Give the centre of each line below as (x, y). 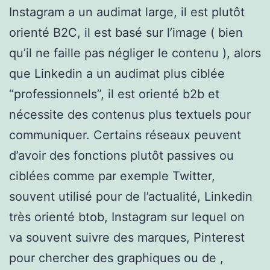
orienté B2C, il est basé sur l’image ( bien (126, 32)
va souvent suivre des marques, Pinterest (127, 237)
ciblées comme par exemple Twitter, (112, 176)
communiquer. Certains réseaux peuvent (125, 135)
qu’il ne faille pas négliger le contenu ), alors (135, 53)
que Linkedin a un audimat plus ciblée (117, 73)
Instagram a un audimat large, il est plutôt (127, 12)
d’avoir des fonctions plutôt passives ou (121, 155)
